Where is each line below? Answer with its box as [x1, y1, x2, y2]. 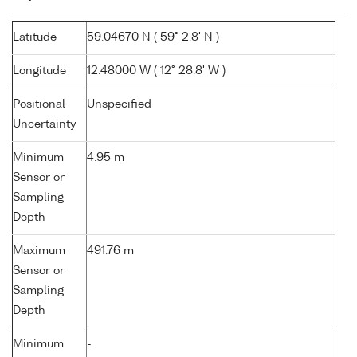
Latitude [13, 32, 57, 44]
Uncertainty [13, 119, 76, 131]
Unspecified [87, 99, 151, 111]
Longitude [13, 65, 66, 77]
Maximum [13, 245, 65, 257]
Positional [13, 99, 65, 111]
